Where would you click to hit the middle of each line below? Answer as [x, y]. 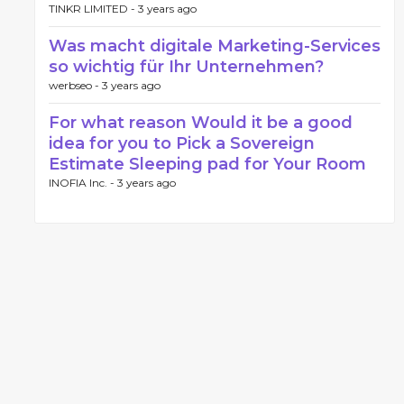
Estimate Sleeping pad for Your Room [207, 164]
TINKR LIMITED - [93, 9]
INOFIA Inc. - [83, 183]
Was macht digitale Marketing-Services [215, 46]
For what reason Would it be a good [201, 123]
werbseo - [75, 85]
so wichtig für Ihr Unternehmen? [186, 67]
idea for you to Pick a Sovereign [182, 143]
